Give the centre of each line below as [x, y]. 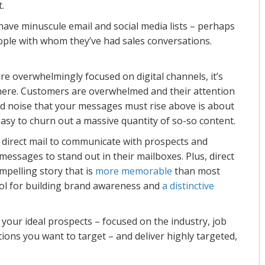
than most [196, 171]
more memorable [134, 171]
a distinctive [188, 185]
